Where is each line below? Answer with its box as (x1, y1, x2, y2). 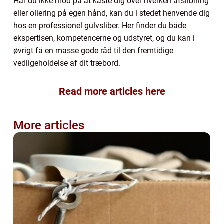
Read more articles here (58, 85, 165, 98)
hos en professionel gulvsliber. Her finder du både (13, 21, 186, 31)
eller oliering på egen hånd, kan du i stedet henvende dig (13, 8, 210, 18)
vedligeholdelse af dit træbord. (13, 58, 120, 68)
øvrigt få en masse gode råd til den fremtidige (13, 46, 173, 56)
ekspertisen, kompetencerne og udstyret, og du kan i (13, 33, 195, 43)
